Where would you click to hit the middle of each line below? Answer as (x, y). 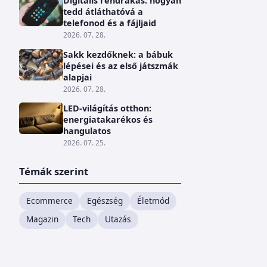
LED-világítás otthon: (107, 108)
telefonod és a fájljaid (109, 23)
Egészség (105, 201)
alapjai (77, 77)
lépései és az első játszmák (120, 66)
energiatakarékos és (108, 120)
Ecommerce (49, 201)
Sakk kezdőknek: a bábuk (118, 54)
